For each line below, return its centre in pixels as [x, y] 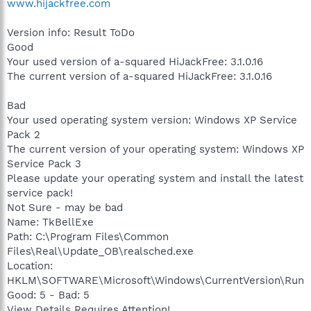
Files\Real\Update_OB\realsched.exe [100, 251]
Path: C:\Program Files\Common [88, 236]
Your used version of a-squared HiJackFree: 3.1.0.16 [135, 61]
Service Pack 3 [44, 163]
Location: [30, 266]
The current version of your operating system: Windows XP [155, 149]
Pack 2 [24, 134]
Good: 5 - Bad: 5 [48, 295]
